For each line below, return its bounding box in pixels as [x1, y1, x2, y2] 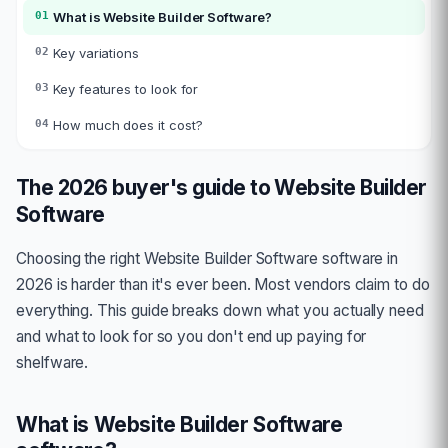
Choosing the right [16, 249, 144, 268]
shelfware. [16, 353, 89, 372]
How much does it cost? [53, 117, 203, 133]
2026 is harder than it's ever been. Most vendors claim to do [16, 275, 430, 294]
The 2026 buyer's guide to [16, 175, 275, 200]
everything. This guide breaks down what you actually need [16, 301, 425, 320]
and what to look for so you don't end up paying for [16, 327, 367, 346]
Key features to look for [53, 81, 199, 97]
